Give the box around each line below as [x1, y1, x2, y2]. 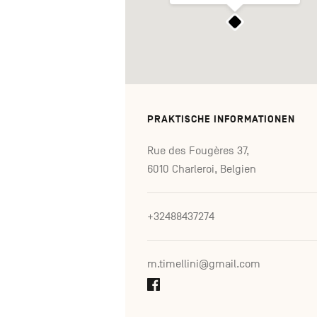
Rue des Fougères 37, [147, 144, 249, 157]
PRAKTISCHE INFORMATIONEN [147, 113, 295, 125]
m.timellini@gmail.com [147, 257, 260, 270]
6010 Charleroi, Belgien [147, 162, 256, 175]
